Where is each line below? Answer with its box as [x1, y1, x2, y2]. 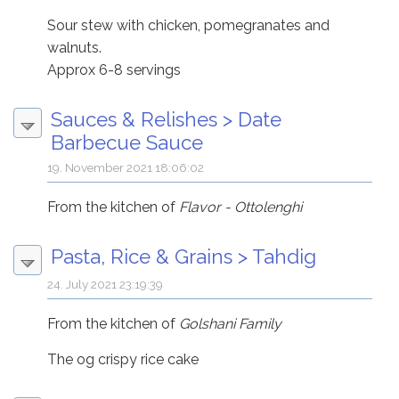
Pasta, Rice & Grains [51, 245, 232, 269]
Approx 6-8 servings [47, 61, 182, 79]
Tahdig [252, 245, 316, 269]
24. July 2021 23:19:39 [47, 277, 164, 292]
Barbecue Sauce [51, 131, 203, 155]
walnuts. [47, 39, 102, 57]
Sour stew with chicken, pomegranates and [47, 17, 330, 35]
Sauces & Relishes [51, 108, 217, 132]
